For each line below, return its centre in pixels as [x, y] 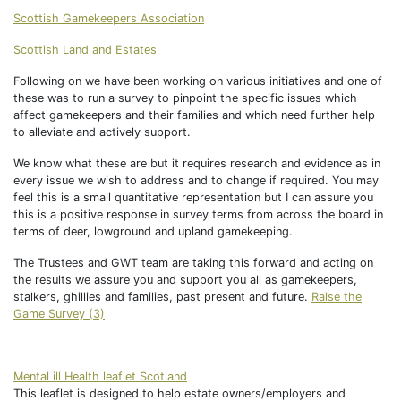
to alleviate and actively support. [102, 132]
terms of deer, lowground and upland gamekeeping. [153, 231]
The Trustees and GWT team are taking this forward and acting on [193, 262]
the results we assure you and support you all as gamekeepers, [185, 279]
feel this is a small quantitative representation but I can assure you [193, 197]
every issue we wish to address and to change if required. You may [196, 180]
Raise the [337, 296]
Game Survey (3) [59, 313]
